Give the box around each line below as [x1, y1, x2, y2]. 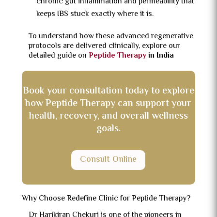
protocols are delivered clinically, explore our [28, 40, 180, 52]
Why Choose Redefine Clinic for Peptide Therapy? [21, 192, 190, 205]
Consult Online [80, 153, 137, 167]
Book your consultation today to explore [22, 84, 194, 99]
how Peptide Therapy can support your [25, 96, 192, 111]
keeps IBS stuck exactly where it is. [36, 8, 154, 20]
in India [146, 50, 174, 62]
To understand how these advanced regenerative [28, 31, 193, 43]
